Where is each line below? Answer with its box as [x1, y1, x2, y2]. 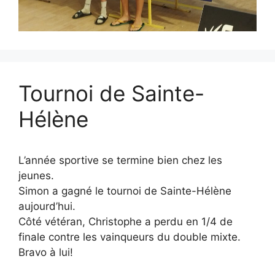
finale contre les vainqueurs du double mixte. [18, 231, 241, 244]
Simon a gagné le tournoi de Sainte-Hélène [18, 185, 231, 198]
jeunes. [18, 169, 54, 182]
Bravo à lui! [18, 246, 73, 259]
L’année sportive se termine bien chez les [18, 154, 222, 167]
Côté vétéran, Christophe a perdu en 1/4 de [18, 215, 233, 228]
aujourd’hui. [18, 200, 76, 213]
